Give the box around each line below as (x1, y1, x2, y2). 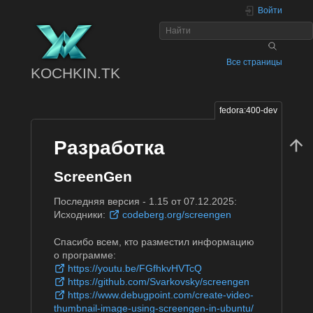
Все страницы (226, 57, 282, 67)
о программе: (54, 249, 117, 261)
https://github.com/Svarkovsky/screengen (68, 276, 250, 287)
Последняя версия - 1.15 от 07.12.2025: (54, 196, 238, 208)
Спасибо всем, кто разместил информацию (54, 236, 255, 247)
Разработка (54, 137, 166, 159)
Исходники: (54, 209, 109, 221)
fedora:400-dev (219, 105, 277, 115)
